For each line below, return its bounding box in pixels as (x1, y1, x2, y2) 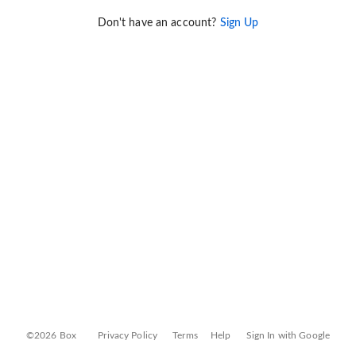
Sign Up (219, 17, 259, 29)
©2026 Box (25, 331, 77, 340)
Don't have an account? (97, 17, 220, 29)
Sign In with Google (246, 331, 331, 340)
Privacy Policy (98, 331, 158, 340)
